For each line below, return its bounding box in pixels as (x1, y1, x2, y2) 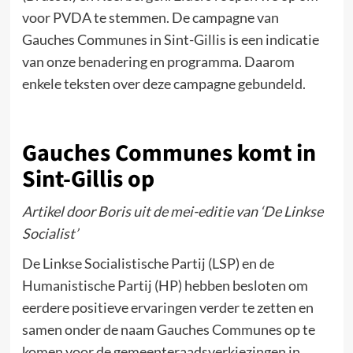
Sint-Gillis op (21, 162, 154, 196)
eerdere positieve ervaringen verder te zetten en (21, 298, 314, 316)
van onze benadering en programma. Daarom (21, 52, 295, 70)
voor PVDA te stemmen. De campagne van (21, 8, 279, 26)
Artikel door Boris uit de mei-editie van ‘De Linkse (21, 202, 323, 220)
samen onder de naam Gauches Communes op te (21, 320, 315, 338)
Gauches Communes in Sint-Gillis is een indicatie (21, 30, 319, 48)
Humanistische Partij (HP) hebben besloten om (21, 276, 308, 294)
